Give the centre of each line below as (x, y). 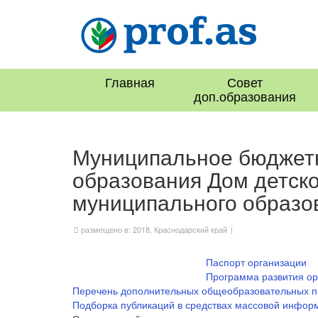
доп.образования (245, 98)
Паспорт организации (256, 262)
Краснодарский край (191, 230)
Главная (130, 83)
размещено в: (106, 230)
